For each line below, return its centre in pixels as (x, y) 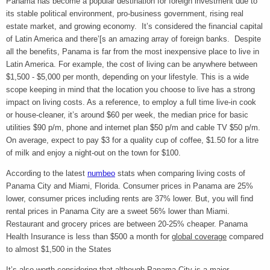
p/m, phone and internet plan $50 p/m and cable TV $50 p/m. (154, 127)
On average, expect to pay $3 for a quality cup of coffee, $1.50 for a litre (132, 140)
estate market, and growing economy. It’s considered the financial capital (134, 26)
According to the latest (47, 173)
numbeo (101, 173)
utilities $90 (26, 127)
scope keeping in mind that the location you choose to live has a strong (130, 89)
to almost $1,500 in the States (59, 249)
